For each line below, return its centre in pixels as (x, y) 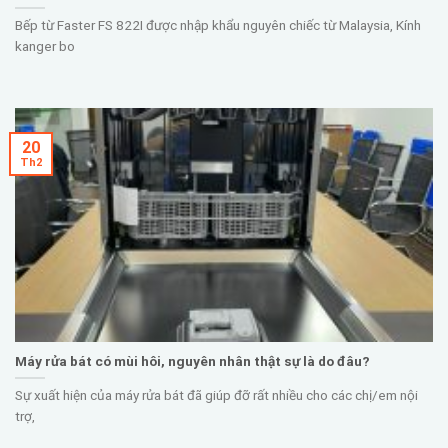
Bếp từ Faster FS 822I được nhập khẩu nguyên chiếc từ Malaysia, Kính (218, 25)
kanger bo (45, 46)
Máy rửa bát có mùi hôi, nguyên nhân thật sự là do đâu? (192, 360)
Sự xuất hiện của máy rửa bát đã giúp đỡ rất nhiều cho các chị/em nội (216, 395)
